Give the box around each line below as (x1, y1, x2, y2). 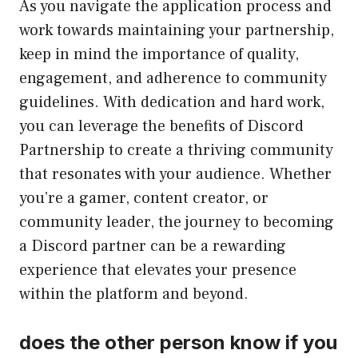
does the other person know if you (19, 331, 337, 355)
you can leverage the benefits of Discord (19, 116, 304, 137)
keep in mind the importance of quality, (19, 44, 299, 66)
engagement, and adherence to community (19, 68, 327, 89)
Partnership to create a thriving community (19, 140, 333, 161)
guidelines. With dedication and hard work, (19, 92, 324, 113)
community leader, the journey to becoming (19, 212, 334, 233)
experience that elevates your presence (19, 260, 296, 281)
